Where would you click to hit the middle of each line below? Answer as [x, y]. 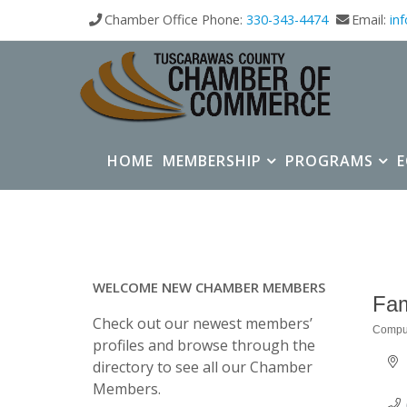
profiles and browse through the [204, 345]
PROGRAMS [329, 161]
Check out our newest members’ [203, 323]
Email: [371, 20]
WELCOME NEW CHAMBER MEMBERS [209, 287]
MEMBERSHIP [212, 161]
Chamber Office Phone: [175, 20]
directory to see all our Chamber [203, 367]
